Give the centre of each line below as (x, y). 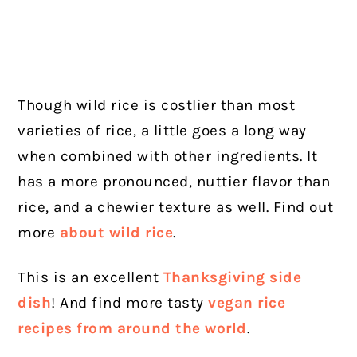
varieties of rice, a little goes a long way (162, 131)
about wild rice (114, 233)
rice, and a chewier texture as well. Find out (176, 208)
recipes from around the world (132, 329)
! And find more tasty (130, 303)
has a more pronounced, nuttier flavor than (174, 182)
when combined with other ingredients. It (168, 157)
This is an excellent (90, 278)
